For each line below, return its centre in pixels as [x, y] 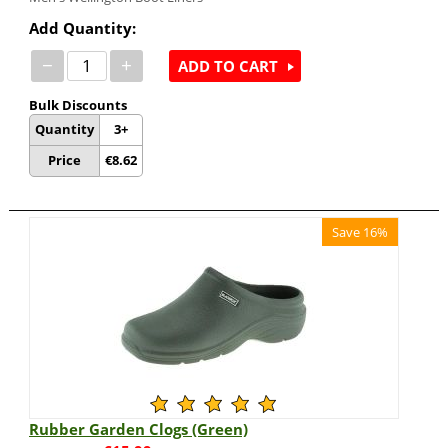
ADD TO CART [227, 65]
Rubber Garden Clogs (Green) [138, 429]
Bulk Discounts [77, 105]
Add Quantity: [82, 28]
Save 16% [360, 232]
